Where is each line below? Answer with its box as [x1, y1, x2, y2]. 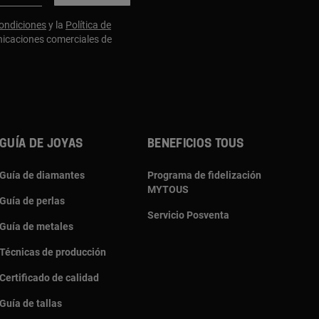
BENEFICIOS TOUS [147, 137, 244, 150]
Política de [66, 19, 111, 31]
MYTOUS [147, 183, 189, 195]
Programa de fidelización [147, 169, 261, 181]
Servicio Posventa [147, 209, 229, 221]
